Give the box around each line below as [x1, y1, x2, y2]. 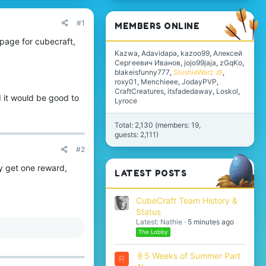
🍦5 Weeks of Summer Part [136, 251, 240, 261]
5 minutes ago [188, 217, 234, 226]
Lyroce [115, 96, 137, 106]
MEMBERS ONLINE [115, 21, 199, 31]
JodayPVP [182, 77, 217, 87]
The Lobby [138, 228, 168, 235]
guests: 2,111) [115, 130, 159, 140]
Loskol [216, 87, 238, 96]
